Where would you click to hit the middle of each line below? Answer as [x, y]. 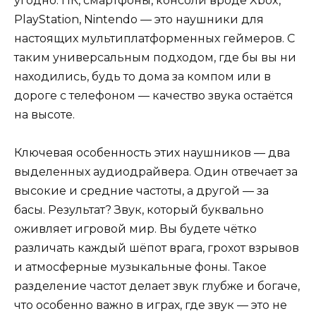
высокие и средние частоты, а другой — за [141, 191]
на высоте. [44, 115]
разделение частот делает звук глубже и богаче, [157, 286]
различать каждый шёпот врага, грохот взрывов [157, 248]
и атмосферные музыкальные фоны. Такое [140, 267]
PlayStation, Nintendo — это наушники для [139, 20]
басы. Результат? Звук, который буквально [139, 210]
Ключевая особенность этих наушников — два [152, 153]
